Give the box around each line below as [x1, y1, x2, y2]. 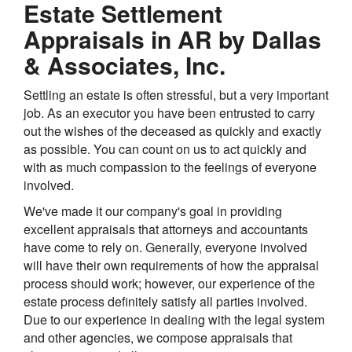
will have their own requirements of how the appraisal [24, 256, 319, 275]
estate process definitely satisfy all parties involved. [24, 292, 307, 311]
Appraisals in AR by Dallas [24, 22, 321, 57]
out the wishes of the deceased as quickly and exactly [24, 122, 321, 141]
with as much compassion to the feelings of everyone [24, 158, 317, 177]
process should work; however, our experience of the [24, 274, 315, 293]
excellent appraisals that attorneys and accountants [24, 220, 308, 239]
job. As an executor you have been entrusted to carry [24, 104, 315, 123]
